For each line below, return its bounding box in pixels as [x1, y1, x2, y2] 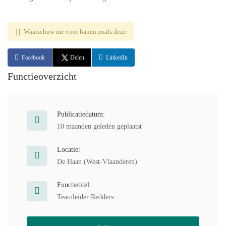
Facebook [22, 54, 45, 61]
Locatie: [57, 146, 80, 153]
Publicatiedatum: [57, 110, 105, 118]
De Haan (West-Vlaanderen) [57, 158, 137, 165]
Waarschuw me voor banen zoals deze [24, 28, 126, 35]
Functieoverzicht [8, 71, 77, 82]
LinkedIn [106, 54, 128, 61]
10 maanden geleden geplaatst [57, 123, 142, 130]
